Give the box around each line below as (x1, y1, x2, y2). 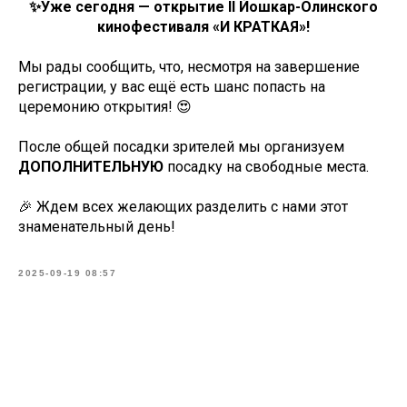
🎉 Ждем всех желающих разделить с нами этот (18, 198, 348, 215)
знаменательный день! (18, 218, 175, 235)
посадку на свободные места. (167, 158, 369, 175)
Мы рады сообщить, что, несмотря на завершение (18, 58, 360, 75)
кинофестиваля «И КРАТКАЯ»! (97, 18, 310, 35)
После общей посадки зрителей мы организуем (18, 138, 344, 155)
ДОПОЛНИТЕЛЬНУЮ (18, 158, 167, 175)
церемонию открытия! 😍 (18, 98, 192, 115)
